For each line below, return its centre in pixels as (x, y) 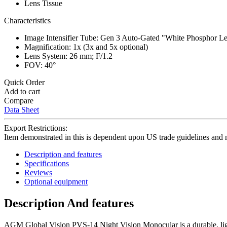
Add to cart (22, 91)
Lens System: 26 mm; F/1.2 (68, 56)
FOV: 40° (40, 65)
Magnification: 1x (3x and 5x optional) (86, 47)
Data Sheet (22, 109)
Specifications (47, 163)
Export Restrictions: (36, 128)
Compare (19, 100)
